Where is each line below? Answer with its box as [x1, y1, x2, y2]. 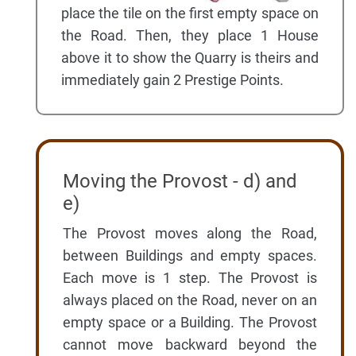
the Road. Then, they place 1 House [61, 26, 319, 44]
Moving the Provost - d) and [63, 169, 297, 192]
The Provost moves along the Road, [63, 224, 317, 242]
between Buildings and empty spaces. [63, 246, 317, 264]
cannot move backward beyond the [63, 335, 317, 353]
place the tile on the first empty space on [61, 4, 319, 21]
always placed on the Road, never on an [63, 291, 317, 308]
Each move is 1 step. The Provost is [63, 269, 317, 286]
